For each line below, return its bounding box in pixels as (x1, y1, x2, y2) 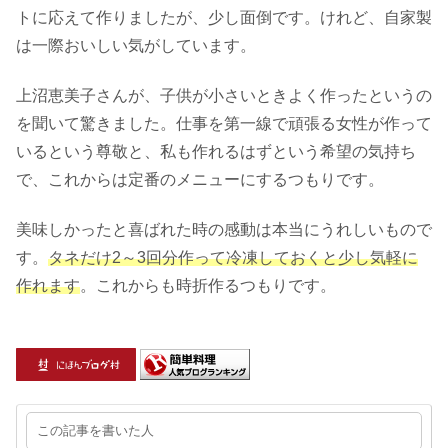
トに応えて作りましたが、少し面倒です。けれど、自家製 (16, 8, 432, 26)
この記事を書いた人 (37, 422, 155, 438)
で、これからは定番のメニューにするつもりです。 (16, 171, 384, 189)
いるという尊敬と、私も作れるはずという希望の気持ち (16, 143, 416, 161)
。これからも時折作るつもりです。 (80, 277, 336, 295)
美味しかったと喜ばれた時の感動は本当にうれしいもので (16, 221, 432, 239)
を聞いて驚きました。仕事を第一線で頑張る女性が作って (16, 115, 432, 133)
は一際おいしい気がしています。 (16, 36, 256, 54)
